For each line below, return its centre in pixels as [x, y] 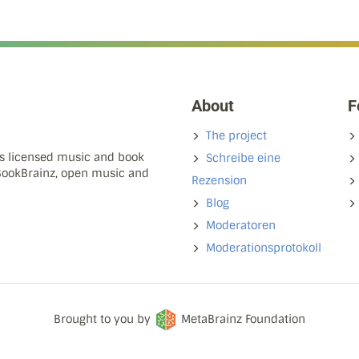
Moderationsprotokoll [264, 248]
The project [236, 135]
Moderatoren [241, 225]
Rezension [219, 180]
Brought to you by [104, 319]
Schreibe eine [243, 158]
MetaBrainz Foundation [243, 319]
